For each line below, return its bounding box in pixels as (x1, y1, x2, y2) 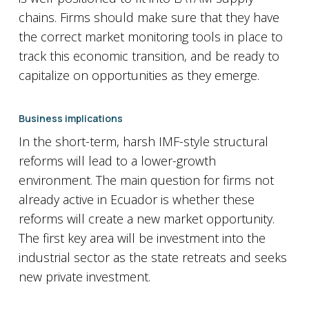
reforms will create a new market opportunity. (18, 210, 275, 227)
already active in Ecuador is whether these (18, 191, 255, 208)
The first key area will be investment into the (18, 230, 266, 246)
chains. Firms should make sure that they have (18, 9, 279, 26)
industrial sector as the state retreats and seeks (18, 249, 287, 266)
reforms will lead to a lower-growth (18, 152, 216, 169)
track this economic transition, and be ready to (18, 48, 279, 64)
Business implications (18, 112, 123, 125)
